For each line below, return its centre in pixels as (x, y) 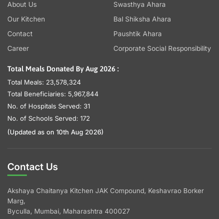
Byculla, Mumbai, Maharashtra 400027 (69, 211)
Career (18, 49)
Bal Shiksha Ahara (142, 19)
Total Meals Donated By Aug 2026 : (63, 69)
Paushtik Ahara (137, 34)
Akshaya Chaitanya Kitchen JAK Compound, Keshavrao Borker (106, 191)
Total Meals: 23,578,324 (44, 82)
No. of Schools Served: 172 (49, 118)
